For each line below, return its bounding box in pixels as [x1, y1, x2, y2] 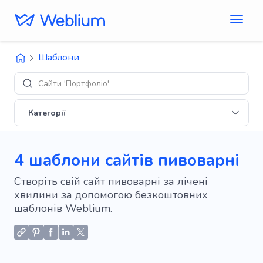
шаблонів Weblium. [14, 201, 112, 215]
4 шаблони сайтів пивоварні [14, 149, 240, 171]
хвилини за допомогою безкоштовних [14, 188, 208, 202]
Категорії [28, 107, 66, 119]
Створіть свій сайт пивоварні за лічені [14, 174, 208, 188]
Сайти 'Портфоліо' [38, 77, 109, 89]
